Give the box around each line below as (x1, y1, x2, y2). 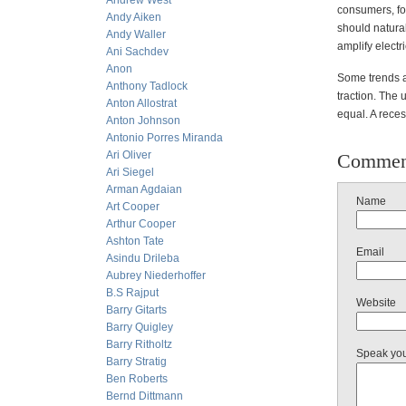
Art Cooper (106, 200, 159, 213)
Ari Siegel (106, 166, 154, 179)
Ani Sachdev (106, 45, 169, 58)
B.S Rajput (106, 286, 159, 299)
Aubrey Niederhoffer (106, 269, 206, 282)
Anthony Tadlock (106, 80, 188, 92)
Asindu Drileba (106, 252, 179, 265)
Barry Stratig (106, 355, 167, 368)
